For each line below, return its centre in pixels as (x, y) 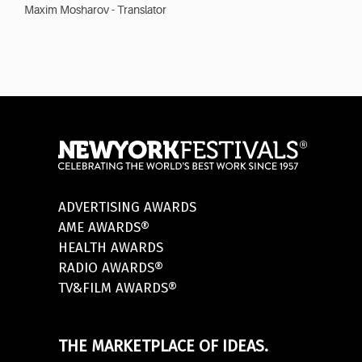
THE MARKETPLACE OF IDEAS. (163, 346)
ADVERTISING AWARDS (127, 208)
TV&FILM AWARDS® (117, 288)
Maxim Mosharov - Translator (95, 10)
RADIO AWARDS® (110, 268)
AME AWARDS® (103, 228)
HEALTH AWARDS (110, 248)
